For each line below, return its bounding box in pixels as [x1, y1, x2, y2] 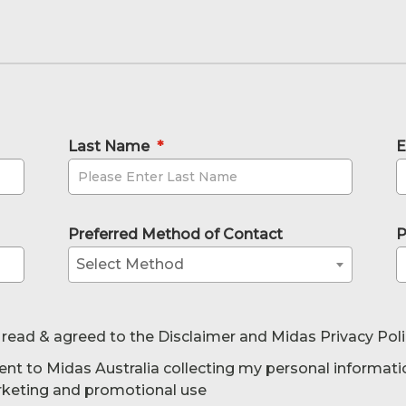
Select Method [75, 256, 184, 274]
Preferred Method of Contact [67, 226, 283, 244]
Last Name [67, 138, 150, 156]
